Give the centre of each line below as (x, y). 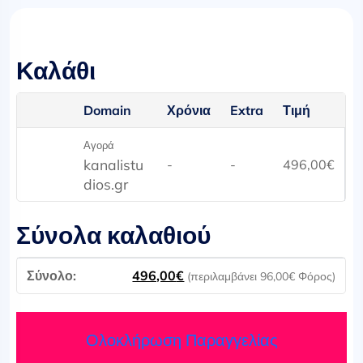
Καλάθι (56, 70)
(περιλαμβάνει (224, 276)
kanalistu (114, 164)
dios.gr (106, 184)
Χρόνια (189, 110)
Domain (108, 110)
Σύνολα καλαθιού (114, 235)
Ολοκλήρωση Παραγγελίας (181, 340)
